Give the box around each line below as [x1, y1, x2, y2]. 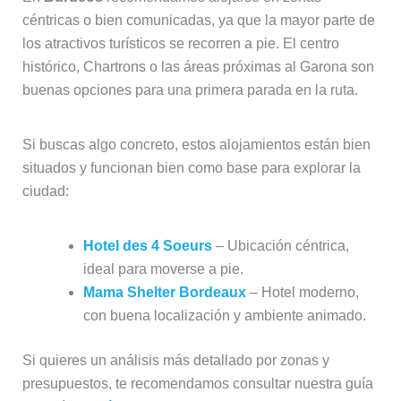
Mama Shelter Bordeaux [82, 285, 246, 301]
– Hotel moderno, [245, 285, 359, 301]
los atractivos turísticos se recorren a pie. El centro [21, 36, 339, 52]
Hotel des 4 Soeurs [82, 238, 212, 254]
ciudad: [21, 183, 69, 200]
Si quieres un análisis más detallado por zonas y [21, 353, 329, 369]
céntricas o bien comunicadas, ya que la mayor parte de [21, 13, 375, 29]
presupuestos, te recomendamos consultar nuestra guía [21, 376, 373, 392]
